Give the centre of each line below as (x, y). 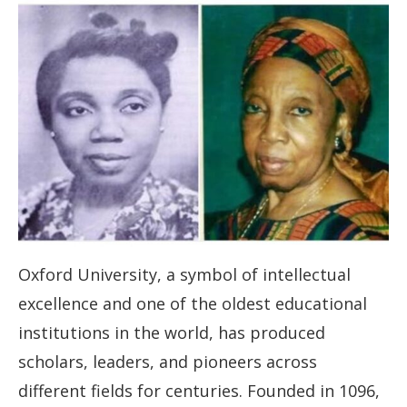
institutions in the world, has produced (172, 333)
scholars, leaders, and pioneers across (168, 362)
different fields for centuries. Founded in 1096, (199, 391)
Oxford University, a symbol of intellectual (184, 275)
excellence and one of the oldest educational (193, 304)
